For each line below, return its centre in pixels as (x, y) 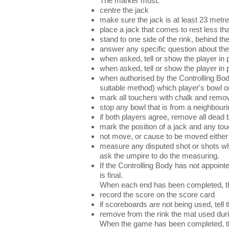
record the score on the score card (157, 194)
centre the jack (124, 10)
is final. (111, 175)
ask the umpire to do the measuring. (159, 156)
